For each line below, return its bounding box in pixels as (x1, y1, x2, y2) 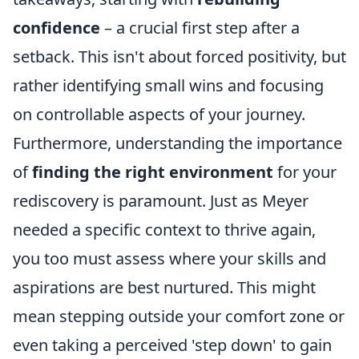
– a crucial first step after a (100, 17, 300, 39)
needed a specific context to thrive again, (13, 219, 316, 241)
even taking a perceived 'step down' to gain (13, 334, 332, 357)
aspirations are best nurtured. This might (13, 276, 316, 299)
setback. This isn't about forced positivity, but (13, 46, 346, 68)
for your (273, 161, 337, 184)
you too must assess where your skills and (13, 248, 326, 270)
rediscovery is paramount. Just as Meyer (13, 190, 309, 212)
